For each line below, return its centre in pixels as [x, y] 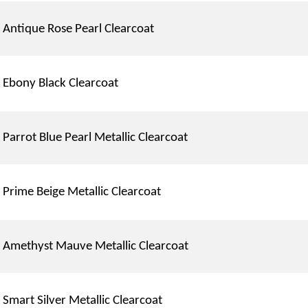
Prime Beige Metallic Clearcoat [82, 192]
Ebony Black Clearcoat [61, 83]
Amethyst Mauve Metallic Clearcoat [96, 246]
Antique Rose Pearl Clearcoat [79, 29]
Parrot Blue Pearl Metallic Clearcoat [96, 137]
